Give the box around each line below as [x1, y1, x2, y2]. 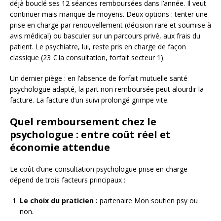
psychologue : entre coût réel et [10, 128, 171, 142]
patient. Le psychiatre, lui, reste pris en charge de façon [10, 42, 186, 52]
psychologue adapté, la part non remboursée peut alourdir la [10, 84, 204, 94]
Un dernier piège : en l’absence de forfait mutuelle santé [10, 74, 187, 83]
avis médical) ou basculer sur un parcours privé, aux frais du [10, 31, 200, 41]
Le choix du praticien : [20, 196, 98, 206]
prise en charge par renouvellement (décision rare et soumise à [10, 20, 211, 30]
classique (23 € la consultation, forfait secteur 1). [10, 53, 165, 63]
